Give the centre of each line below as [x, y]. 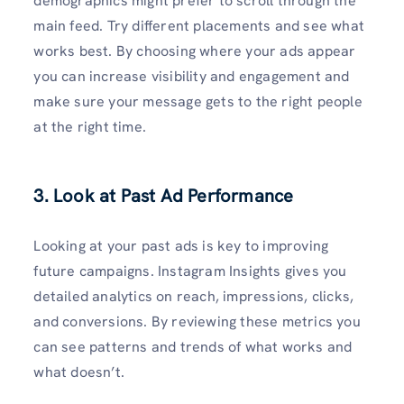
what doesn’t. [79, 372]
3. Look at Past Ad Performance [164, 196]
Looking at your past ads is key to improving [181, 246]
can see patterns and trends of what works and [193, 347]
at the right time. [90, 127]
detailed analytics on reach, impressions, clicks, [194, 297]
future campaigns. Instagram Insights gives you [190, 271]
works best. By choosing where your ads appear [195, 51]
